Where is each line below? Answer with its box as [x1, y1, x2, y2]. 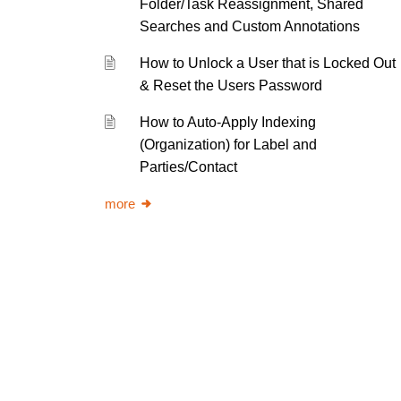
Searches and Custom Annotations [140, 19, 361, 34]
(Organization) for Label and [140, 137, 318, 152]
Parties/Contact [140, 159, 238, 175]
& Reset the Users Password [140, 78, 323, 93]
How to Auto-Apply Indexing [140, 115, 317, 130]
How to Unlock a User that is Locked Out [140, 55, 397, 71]
